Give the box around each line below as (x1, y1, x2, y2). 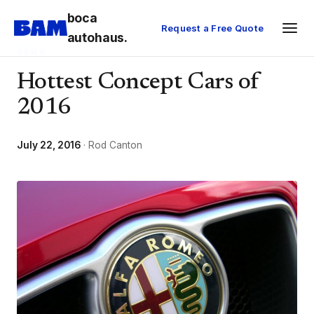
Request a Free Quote (161, 22, 264, 34)
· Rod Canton (81, 139, 142, 151)
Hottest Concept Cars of (17, 71, 259, 95)
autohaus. (67, 30, 128, 45)
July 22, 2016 (17, 139, 81, 151)
